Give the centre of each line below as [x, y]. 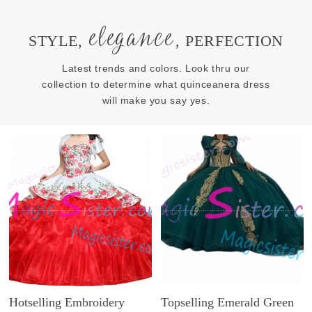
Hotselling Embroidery [67, 302]
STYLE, [58, 41]
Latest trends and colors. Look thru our [156, 68]
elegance [132, 38]
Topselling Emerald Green [228, 302]
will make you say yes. [156, 100]
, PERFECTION [230, 41]
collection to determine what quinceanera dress [156, 84]
